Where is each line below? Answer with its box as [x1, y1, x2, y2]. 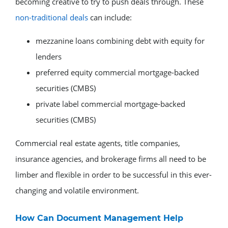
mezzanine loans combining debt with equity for [36, 35, 205, 46]
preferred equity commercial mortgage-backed [36, 67, 199, 77]
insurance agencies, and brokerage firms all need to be [15, 153, 206, 164]
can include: [88, 12, 132, 22]
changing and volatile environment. [15, 185, 139, 195]
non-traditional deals [15, 12, 88, 22]
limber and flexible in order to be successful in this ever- [15, 169, 212, 180]
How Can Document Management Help [15, 213, 183, 223]
